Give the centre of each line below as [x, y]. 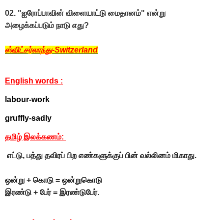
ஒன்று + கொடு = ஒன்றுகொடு [54, 180]
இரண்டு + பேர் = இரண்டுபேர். [52, 192]
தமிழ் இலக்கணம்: [35, 137]
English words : [34, 81]
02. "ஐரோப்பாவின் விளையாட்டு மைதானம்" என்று [85, 13]
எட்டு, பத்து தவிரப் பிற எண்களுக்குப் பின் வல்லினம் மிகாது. [102, 156]
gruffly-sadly [28, 118]
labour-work [27, 100]
